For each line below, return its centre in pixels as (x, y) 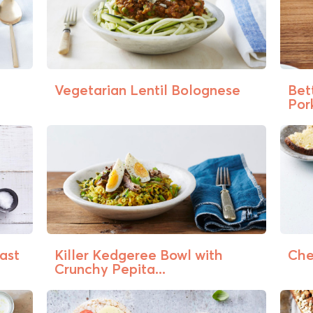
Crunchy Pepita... (110, 269)
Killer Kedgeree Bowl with (139, 255)
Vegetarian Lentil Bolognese (148, 89)
